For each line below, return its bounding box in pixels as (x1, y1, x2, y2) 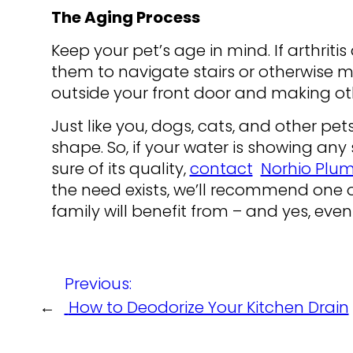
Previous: (64, 273, 132, 295)
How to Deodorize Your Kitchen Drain (68, 296, 349, 319)
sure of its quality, (50, 158, 190, 180)
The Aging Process (50, 6, 200, 29)
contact (189, 158, 253, 180)
